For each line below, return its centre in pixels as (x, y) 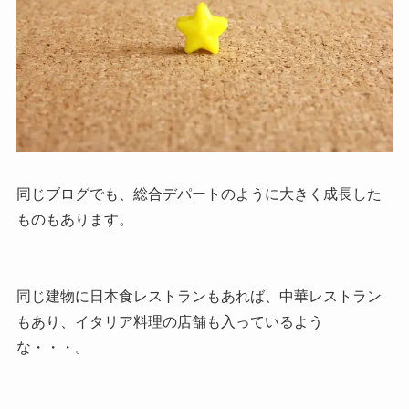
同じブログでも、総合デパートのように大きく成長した (199, 194)
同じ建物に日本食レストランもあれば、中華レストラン (199, 297)
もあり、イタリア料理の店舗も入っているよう (169, 322)
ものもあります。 (74, 220)
